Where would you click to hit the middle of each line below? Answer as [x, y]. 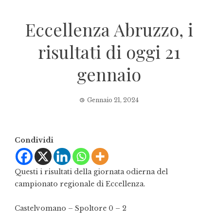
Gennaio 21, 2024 [113, 100]
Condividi [34, 140]
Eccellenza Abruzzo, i [109, 29]
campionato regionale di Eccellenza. [80, 184]
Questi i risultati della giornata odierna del [91, 172]
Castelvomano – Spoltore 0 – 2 [71, 208]
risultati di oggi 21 [109, 52]
